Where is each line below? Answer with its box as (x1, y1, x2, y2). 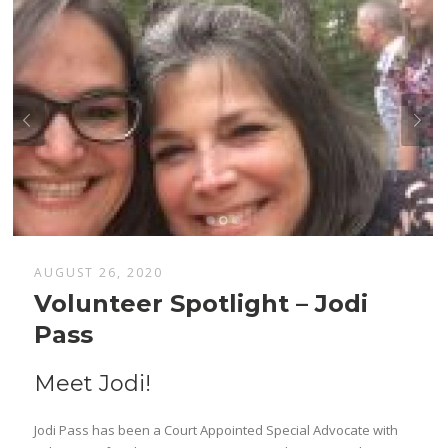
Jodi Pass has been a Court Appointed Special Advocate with (34, 421, 399, 439)
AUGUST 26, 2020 (34, 264, 164, 281)
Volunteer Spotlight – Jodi (34, 289, 369, 318)
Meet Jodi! (34, 370, 152, 397)
